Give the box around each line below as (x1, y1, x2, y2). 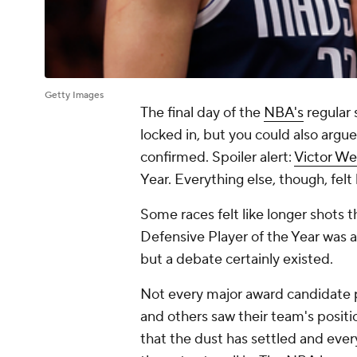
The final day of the (140, 104, 264, 123)
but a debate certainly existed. (140, 250, 333, 269)
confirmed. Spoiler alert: (140, 148, 294, 167)
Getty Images (45, 89, 104, 102)
